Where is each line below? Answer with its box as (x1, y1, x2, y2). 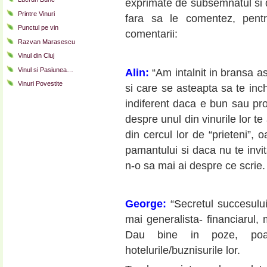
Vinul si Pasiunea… (18, 66, 73, 73)
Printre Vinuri (18, 10, 55, 17)
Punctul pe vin (18, 24, 58, 32)
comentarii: (125, 28, 178, 41)
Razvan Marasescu (18, 38, 75, 45)
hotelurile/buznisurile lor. (125, 244, 240, 256)
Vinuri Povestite (18, 80, 63, 88)
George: (125, 197, 170, 210)
